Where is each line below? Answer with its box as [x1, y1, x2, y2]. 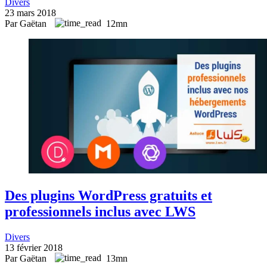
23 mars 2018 [5, 8, 56, 18]
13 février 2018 [5, 243, 63, 253]
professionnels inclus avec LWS [5, 204, 195, 220]
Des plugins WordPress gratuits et [5, 188, 212, 204]
